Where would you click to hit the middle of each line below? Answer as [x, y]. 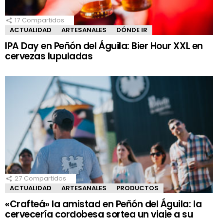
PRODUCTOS [137, 188]
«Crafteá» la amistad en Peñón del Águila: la [103, 204]
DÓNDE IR [132, 30]
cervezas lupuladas [49, 56]
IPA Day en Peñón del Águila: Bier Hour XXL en [104, 46]
